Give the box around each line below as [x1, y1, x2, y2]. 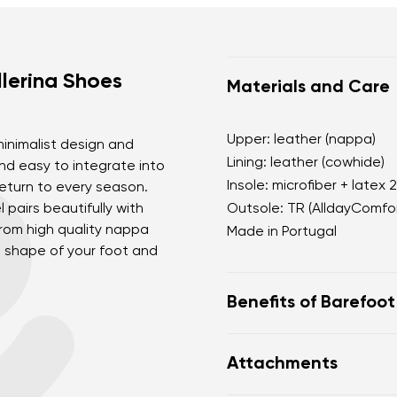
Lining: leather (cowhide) [227, 156, 385, 170]
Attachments [227, 355, 338, 373]
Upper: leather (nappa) [227, 133, 376, 147]
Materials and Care [227, 79, 390, 97]
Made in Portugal [227, 225, 337, 239]
